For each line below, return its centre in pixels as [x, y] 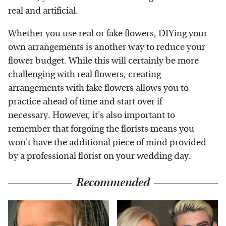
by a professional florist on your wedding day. [100, 156]
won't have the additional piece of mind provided [107, 142]
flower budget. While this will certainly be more [103, 61]
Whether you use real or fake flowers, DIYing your [108, 33]
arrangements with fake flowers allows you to [98, 88]
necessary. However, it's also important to [92, 115]
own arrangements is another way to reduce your [107, 47]
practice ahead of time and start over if [85, 101]
